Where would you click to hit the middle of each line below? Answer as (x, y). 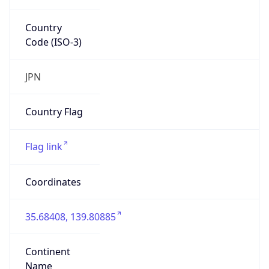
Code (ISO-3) (53, 42)
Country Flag (54, 112)
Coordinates (53, 182)
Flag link (44, 147)
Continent (47, 252)
